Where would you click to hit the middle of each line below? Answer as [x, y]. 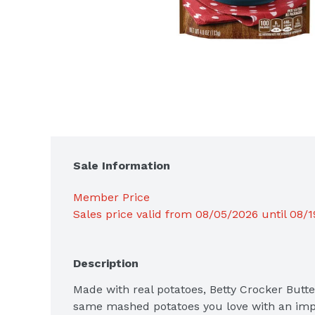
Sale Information [122, 165]
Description [106, 263]
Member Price [111, 197]
